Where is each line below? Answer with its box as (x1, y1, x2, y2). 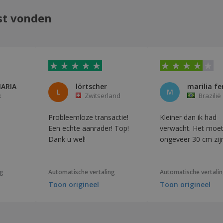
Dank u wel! (48, 134, 86, 144)
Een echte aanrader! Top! (48, 123, 129, 133)
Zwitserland (85, 91, 120, 100)
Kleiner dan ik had (160, 112, 217, 122)
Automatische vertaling (48, 168, 115, 177)
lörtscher (76, 81, 107, 91)
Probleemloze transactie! (48, 112, 128, 122)
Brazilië (199, 91, 221, 100)
